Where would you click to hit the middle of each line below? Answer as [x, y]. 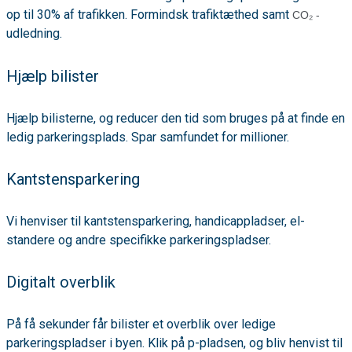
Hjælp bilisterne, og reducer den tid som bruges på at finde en [176, 118]
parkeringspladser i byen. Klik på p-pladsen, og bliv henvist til [174, 343]
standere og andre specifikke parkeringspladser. [139, 240]
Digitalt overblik [61, 282]
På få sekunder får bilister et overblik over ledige [141, 324]
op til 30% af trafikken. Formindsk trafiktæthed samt [149, 15]
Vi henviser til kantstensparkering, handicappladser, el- [156, 221]
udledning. [34, 34]
